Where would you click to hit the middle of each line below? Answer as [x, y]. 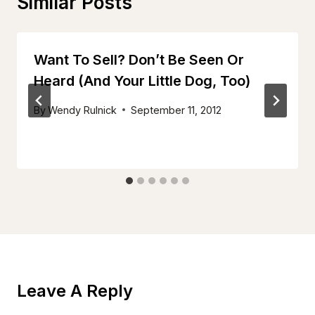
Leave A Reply [75, 290]
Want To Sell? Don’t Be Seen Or [139, 60]
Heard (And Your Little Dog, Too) [142, 81]
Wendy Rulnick [83, 110]
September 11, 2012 [176, 110]
